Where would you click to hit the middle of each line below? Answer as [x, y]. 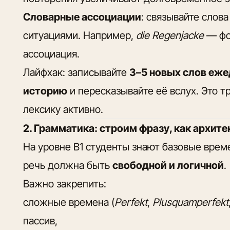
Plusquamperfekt [191, 202]
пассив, [41, 221]
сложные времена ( [69, 202]
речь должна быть [68, 165]
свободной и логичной [168, 165]
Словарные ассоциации [82, 17]
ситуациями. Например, [80, 35]
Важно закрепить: [65, 184]
